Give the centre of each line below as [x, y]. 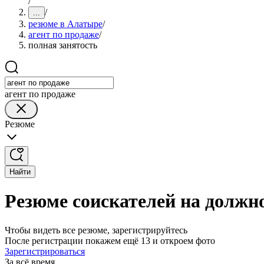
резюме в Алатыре [65, 24]
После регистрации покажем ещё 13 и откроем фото [110, 240]
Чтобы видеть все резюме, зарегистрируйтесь [96, 230]
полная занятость [63, 45]
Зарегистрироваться [45, 251]
